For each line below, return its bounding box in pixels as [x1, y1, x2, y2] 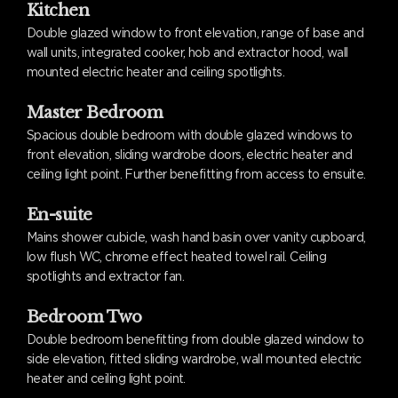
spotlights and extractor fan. [27, 269, 185, 283]
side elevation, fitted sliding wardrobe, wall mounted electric [27, 352, 362, 366]
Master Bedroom [27, 103, 163, 123]
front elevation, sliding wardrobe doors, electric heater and [27, 147, 353, 162]
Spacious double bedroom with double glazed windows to [27, 128, 353, 142]
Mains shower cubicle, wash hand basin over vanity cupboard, [27, 230, 366, 244]
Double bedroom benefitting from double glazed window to [27, 332, 364, 346]
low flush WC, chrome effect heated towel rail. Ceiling [27, 250, 327, 264]
